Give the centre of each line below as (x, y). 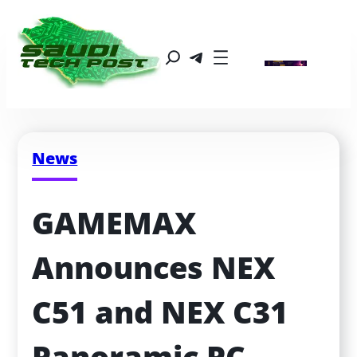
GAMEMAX (114, 223)
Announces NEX (154, 268)
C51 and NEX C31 (160, 312)
